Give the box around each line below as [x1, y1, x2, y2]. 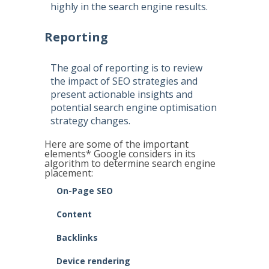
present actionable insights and [50, 88, 193, 101]
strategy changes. [50, 114, 130, 127]
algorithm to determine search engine [44, 157, 216, 170]
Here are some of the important [44, 138, 189, 151]
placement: [44, 166, 93, 180]
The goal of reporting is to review [50, 61, 202, 74]
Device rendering [56, 255, 130, 267]
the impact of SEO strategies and [50, 74, 198, 88]
